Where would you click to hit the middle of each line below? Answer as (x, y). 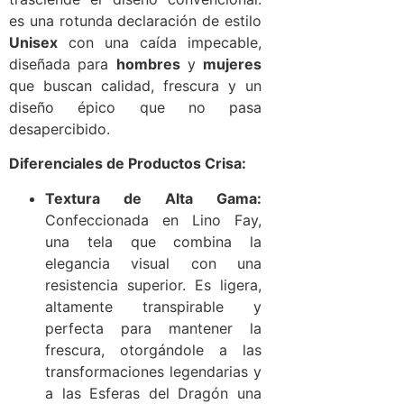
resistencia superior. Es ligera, (153, 285)
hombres (148, 64)
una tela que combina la (153, 241)
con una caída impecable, (160, 42)
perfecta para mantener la (153, 328)
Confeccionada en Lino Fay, (153, 220)
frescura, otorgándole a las (153, 349)
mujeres (232, 64)
